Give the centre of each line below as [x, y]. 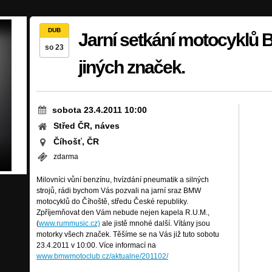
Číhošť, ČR [76, 141]
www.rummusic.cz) [70, 223]
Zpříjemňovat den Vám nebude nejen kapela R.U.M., [123, 212]
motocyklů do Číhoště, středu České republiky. [112, 202]
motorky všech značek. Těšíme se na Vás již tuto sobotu [128, 234]
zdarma [65, 157]
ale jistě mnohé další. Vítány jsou [155, 223]
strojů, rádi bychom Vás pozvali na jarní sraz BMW [119, 191]
